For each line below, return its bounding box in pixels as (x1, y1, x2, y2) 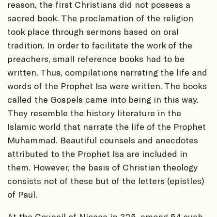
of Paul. (7, 188, 37, 200)
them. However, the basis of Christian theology (7, 161, 198, 172)
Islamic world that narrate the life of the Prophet (7, 121, 206, 132)
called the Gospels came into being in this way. (7, 93, 199, 105)
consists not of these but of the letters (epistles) (7, 175, 204, 186)
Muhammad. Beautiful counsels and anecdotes (7, 134, 198, 145)
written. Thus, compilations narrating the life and (7, 66, 207, 77)
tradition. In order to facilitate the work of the (7, 39, 192, 50)
